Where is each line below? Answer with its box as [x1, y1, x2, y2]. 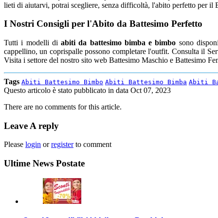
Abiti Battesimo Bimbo [21, 78, 103, 86]
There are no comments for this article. [4, 102, 122, 111]
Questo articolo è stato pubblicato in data [4, 86, 130, 94]
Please [4, 140, 25, 149]
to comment [73, 140, 111, 149]
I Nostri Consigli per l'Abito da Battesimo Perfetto [4, 18, 202, 29]
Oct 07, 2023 [130, 86, 171, 94]
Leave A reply [4, 120, 59, 131]
